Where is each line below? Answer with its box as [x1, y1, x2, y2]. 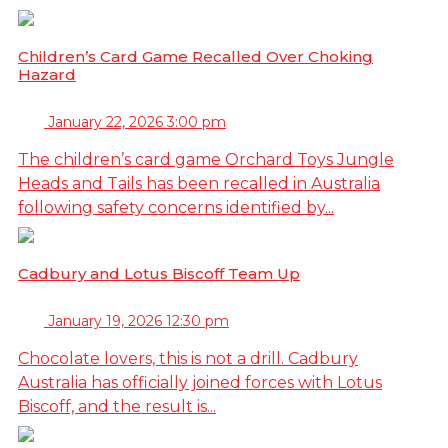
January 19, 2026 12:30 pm [48, 311, 229, 330]
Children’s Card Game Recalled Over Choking [18, 46, 373, 66]
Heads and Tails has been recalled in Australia [18, 173, 380, 193]
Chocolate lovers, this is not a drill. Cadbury [18, 348, 358, 368]
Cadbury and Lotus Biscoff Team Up [18, 263, 300, 283]
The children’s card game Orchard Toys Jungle [18, 149, 394, 169]
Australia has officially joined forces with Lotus [18, 372, 382, 392]
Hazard [18, 64, 76, 84]
